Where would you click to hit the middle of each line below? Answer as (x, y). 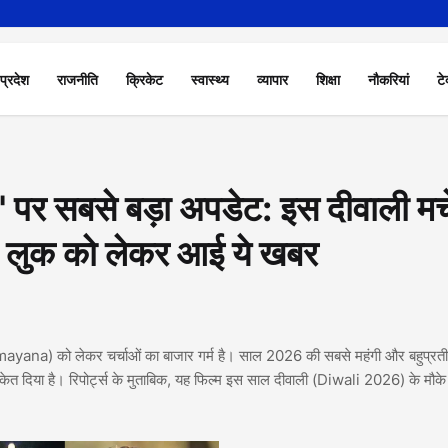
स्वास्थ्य (210, 79)
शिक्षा (328, 79)
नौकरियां (389, 79)
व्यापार (273, 79)
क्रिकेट (145, 79)
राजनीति (78, 79)
